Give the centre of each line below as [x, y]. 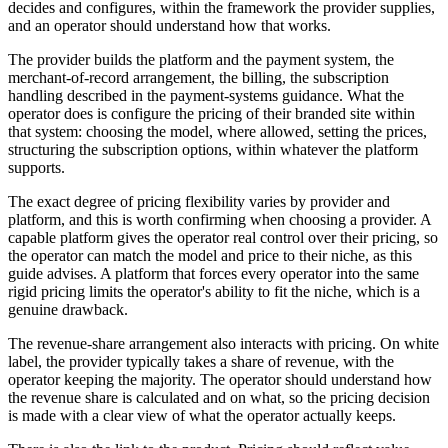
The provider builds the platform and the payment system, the [201, 59]
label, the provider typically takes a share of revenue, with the [201, 361]
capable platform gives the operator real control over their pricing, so [223, 237]
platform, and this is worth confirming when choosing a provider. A [219, 219]
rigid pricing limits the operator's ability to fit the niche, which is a [214, 291]
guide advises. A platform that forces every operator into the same [213, 273]
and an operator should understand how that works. [169, 25]
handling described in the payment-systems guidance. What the [206, 95]
